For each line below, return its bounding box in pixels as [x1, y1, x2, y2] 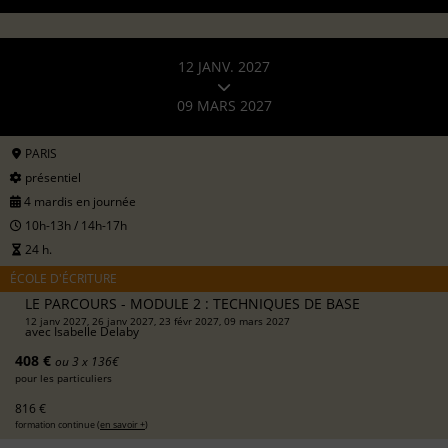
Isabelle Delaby [54, 322, 139, 340]
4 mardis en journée [21, 192, 136, 210]
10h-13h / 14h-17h [22, 216, 127, 234]
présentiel [22, 168, 81, 186]
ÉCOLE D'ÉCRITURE [10, 269, 117, 287]
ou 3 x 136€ [55, 352, 119, 370]
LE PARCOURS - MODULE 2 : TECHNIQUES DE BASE [25, 293, 360, 313]
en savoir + [100, 417, 145, 431]
